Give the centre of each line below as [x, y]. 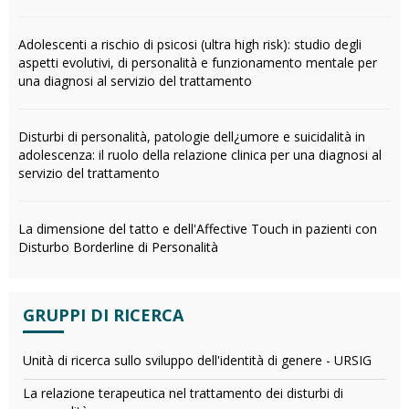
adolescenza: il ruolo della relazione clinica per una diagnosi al [200, 155]
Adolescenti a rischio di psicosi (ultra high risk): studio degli [190, 44]
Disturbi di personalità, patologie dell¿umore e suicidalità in [192, 136]
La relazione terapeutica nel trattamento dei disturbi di [183, 393]
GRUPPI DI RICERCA [103, 315]
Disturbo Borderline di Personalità [118, 247]
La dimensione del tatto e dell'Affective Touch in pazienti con [198, 229]
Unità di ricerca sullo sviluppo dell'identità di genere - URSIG [197, 360]
